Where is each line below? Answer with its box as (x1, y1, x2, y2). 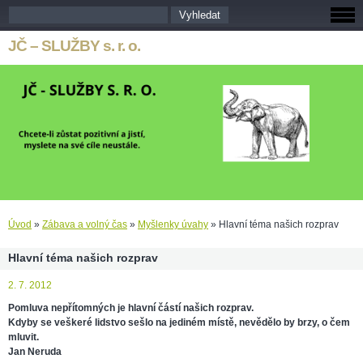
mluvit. (8, 331, 39, 344)
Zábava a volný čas (42, 219, 127, 231)
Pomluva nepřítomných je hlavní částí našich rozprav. (8, 302, 254, 314)
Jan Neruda (8, 346, 62, 358)
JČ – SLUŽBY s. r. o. (8, 37, 140, 54)
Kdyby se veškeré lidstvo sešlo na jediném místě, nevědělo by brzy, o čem (8, 317, 350, 329)
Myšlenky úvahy (138, 219, 208, 231)
